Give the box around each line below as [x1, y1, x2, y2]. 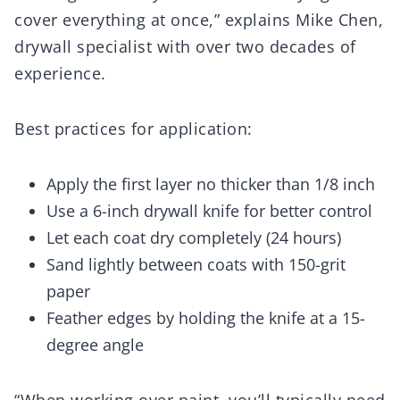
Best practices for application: [14, 118, 253, 140]
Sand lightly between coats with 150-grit [46, 254, 346, 276]
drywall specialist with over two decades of [14, 36, 356, 58]
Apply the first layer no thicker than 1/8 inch [46, 173, 375, 196]
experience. [14, 62, 106, 85]
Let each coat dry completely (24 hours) [46, 227, 341, 249]
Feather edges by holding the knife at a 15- [46, 307, 365, 329]
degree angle [46, 334, 144, 356]
